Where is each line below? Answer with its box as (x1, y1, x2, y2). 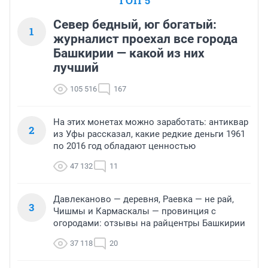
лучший (53, 60, 99, 75)
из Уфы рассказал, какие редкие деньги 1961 (53, 129, 245, 140)
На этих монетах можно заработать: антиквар (53, 117, 248, 128)
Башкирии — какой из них (53, 46, 205, 61)
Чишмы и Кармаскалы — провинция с (53, 206, 216, 217)
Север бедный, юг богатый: (53, 17, 217, 32)
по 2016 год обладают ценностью (53, 141, 196, 152)
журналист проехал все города (53, 32, 237, 47)
